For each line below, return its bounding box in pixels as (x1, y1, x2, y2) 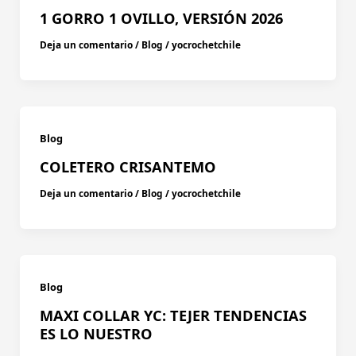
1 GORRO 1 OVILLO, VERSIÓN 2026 (39, 9, 283, 29)
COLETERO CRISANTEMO (39, 157, 216, 177)
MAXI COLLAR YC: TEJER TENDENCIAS (39, 305, 307, 325)
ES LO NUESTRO (39, 323, 153, 343)
